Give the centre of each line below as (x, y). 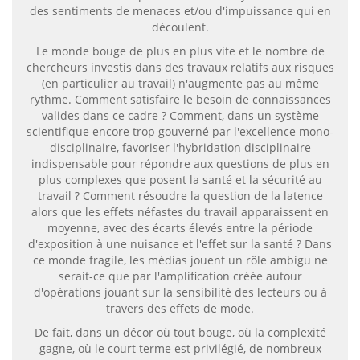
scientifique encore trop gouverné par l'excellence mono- (180, 131)
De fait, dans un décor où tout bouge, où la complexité (180, 332)
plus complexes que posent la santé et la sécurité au (180, 179)
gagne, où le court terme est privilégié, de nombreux (180, 348)
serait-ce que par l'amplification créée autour (180, 276)
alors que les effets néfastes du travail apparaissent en (180, 211)
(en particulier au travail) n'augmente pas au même (180, 83)
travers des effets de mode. (180, 308)
